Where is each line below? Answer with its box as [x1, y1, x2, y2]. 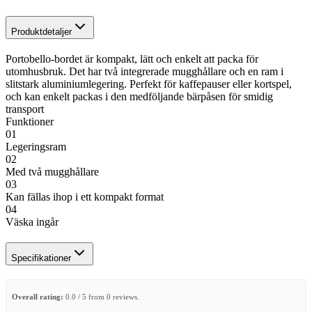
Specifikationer [11, 252, 71, 263]
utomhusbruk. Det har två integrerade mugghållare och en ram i [6, 65, 283, 77]
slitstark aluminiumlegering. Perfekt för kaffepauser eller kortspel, [6, 77, 292, 90]
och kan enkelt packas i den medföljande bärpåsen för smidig [6, 90, 273, 102]
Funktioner [6, 115, 54, 127]
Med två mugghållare [6, 165, 99, 178]
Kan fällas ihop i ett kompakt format [6, 190, 164, 203]
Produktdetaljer [11, 26, 72, 38]
